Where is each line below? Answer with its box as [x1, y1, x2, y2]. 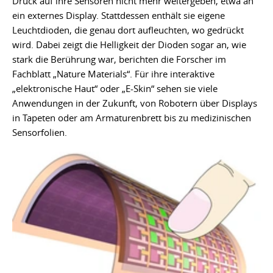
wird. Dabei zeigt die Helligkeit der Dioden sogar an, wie [12, 38, 246, 51]
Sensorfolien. [12, 126, 67, 138]
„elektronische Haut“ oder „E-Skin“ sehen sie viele [12, 82, 218, 94]
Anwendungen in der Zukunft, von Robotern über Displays [12, 96, 257, 109]
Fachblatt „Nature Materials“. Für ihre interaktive [12, 67, 214, 80]
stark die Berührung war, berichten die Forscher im [12, 52, 226, 65]
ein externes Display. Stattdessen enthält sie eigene [12, 9, 225, 21]
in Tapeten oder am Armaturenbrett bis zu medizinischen [12, 111, 251, 124]
